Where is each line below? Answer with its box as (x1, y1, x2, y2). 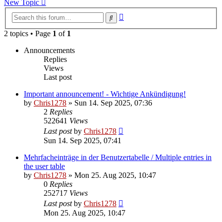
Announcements (24, 46, 75, 55)
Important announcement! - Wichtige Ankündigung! (24, 90, 186, 99)
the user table (24, 162, 65, 171)
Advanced (123, 11, 156, 20)
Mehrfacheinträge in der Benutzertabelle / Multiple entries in (24, 153, 212, 162)
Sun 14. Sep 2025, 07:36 (74, 99, 152, 108)
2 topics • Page (4, 29, 53, 38)
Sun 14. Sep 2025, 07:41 (44, 136, 121, 145)
